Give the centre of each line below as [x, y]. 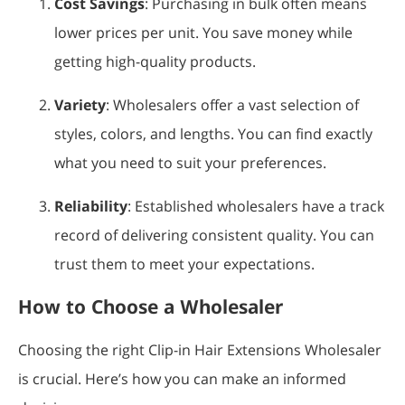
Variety [80, 104]
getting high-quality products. [155, 61]
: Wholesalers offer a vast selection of [232, 104]
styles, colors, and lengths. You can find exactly [213, 133]
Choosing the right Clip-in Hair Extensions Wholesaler [200, 349]
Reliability [91, 206]
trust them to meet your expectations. [184, 264]
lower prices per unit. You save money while [203, 32]
